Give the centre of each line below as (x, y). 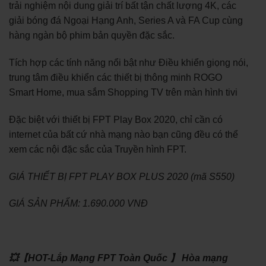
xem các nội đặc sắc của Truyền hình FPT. (98, 149)
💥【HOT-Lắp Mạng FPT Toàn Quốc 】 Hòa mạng (118, 258)
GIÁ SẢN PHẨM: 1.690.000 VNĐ (78, 204)
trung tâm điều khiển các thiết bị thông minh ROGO (115, 77)
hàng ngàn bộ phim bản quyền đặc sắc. (92, 36)
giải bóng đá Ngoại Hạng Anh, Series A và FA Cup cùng (126, 21)
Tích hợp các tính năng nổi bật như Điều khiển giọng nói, (129, 62)
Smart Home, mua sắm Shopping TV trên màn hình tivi (123, 92)
